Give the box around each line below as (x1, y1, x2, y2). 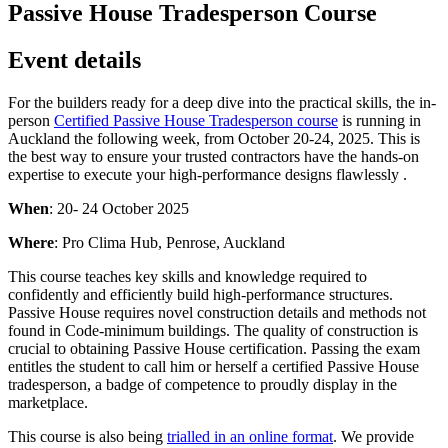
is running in (338, 111, 421, 129)
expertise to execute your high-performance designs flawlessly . (8, 165, 407, 183)
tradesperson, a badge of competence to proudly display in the (8, 375, 397, 393)
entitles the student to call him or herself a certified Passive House (8, 357, 419, 375)
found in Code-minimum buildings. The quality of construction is (8, 321, 418, 339)
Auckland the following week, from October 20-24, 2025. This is (8, 129, 420, 147)
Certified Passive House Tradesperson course (54, 111, 338, 129)
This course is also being (8, 427, 167, 445)
